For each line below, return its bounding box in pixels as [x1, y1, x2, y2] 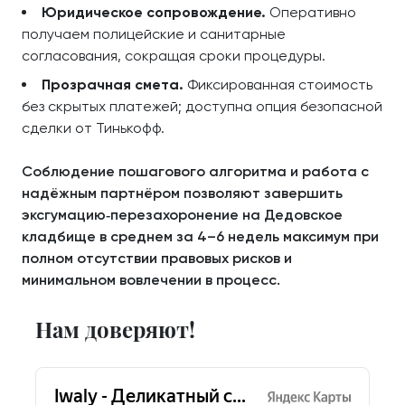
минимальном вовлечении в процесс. [22, 271, 280, 288]
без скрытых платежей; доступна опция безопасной [22, 98, 382, 115]
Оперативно [266, 4, 356, 21]
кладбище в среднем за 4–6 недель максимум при [22, 228, 379, 245]
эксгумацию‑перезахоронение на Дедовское [22, 206, 343, 223]
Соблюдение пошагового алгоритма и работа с [22, 163, 369, 180]
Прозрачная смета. [42, 76, 184, 93]
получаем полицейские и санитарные [22, 25, 286, 42]
